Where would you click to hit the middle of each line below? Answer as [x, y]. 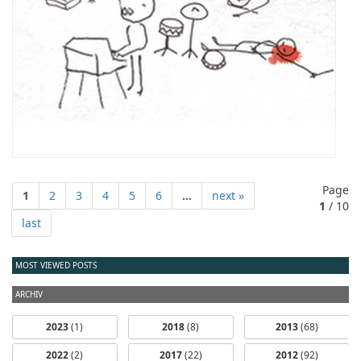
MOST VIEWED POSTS [56, 265]
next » [228, 195]
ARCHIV [29, 294]
